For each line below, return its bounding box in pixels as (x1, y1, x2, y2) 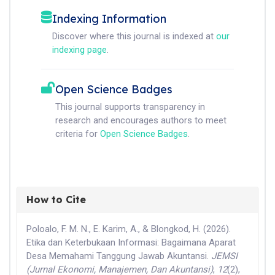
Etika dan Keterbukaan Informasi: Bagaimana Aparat (26, 236, 236, 248)
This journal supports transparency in (55, 101, 205, 112)
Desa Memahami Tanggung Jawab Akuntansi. (26, 250, 211, 261)
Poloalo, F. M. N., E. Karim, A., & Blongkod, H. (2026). (26, 223, 231, 234)
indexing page (52, 44, 107, 55)
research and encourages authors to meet (55, 114, 227, 126)
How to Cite (26, 193, 86, 206)
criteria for (55, 128, 100, 139)
